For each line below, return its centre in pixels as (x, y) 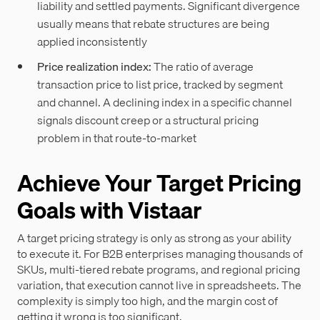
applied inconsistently (92, 42)
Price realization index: (94, 66)
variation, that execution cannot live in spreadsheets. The (159, 285)
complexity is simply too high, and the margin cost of (147, 300)
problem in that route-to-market (117, 137)
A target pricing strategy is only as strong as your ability (154, 237)
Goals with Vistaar (110, 210)
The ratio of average (202, 66)
